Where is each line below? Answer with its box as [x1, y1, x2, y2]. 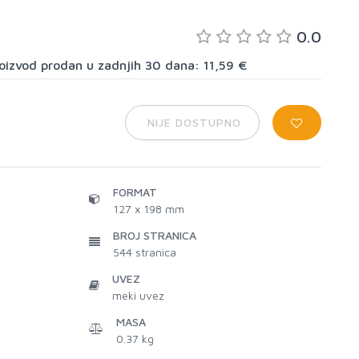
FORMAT [113, 185, 157, 199]
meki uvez [112, 288, 164, 302]
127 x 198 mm [113, 202, 184, 216]
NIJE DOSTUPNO [143, 115, 242, 129]
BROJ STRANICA [113, 228, 196, 242]
